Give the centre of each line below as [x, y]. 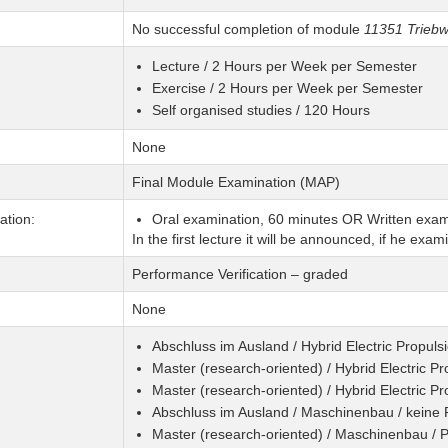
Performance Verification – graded [239, 274]
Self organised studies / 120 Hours [260, 110]
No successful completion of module [247, 29]
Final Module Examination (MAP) [235, 182]
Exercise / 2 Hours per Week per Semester [287, 88]
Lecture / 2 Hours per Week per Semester [284, 66]
